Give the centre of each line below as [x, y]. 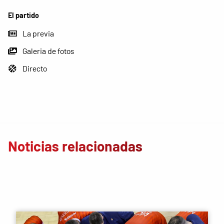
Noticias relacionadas [75, 146]
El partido [23, 15]
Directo [35, 68]
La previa [38, 33]
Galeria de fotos [48, 51]
